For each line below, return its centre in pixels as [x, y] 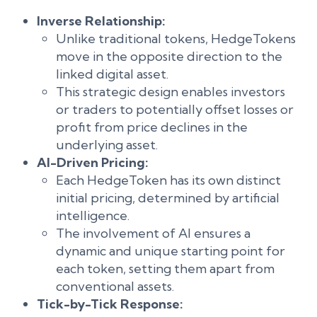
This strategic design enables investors [171, 92]
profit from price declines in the [152, 127]
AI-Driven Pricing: [93, 162]
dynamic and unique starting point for [171, 251]
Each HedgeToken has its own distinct [168, 180]
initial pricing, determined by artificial [168, 198]
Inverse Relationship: [101, 21]
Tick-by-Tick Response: [110, 304]
